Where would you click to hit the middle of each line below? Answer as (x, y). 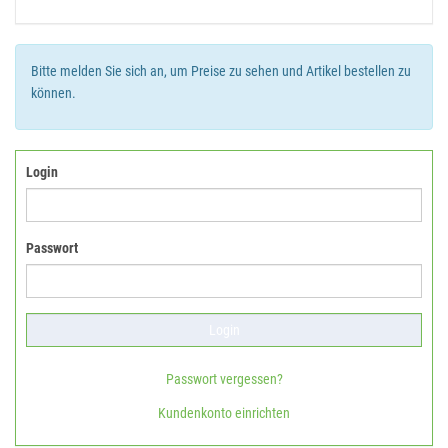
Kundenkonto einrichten (224, 413)
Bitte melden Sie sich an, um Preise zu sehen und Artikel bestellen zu (221, 71)
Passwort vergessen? (224, 379)
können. (53, 93)
